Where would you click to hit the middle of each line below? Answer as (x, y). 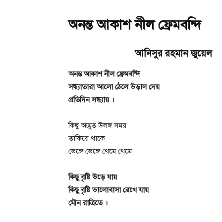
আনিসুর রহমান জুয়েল (140, 53)
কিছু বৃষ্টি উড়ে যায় (93, 177)
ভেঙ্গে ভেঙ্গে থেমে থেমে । (103, 151)
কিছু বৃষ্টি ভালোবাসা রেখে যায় (109, 190)
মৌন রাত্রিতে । (88, 202)
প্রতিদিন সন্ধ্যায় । (91, 99)
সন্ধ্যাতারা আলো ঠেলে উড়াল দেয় (114, 86)
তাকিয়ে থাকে (87, 138)
